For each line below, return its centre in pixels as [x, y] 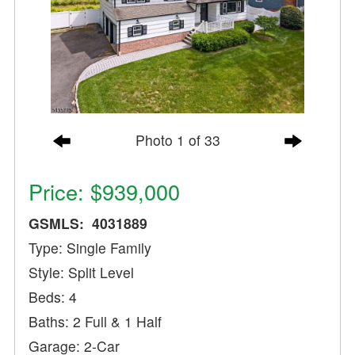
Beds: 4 [53, 297]
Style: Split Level [82, 273]
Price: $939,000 [105, 192]
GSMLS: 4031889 [88, 223]
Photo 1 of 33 [177, 139]
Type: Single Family [90, 248]
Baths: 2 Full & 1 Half [95, 322]
